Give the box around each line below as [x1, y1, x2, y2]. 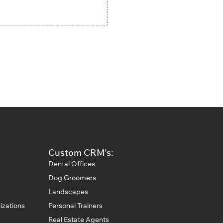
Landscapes [48, 187, 88, 196]
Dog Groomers [48, 173, 96, 182]
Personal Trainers [48, 201, 103, 210]
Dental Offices [48, 159, 95, 168]
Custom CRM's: [48, 146, 113, 158]
